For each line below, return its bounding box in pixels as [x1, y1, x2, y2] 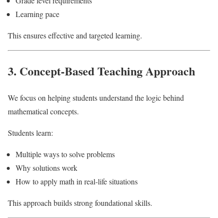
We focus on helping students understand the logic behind [8, 92, 184, 103]
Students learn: [8, 127, 53, 138]
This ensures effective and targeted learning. [8, 30, 142, 40]
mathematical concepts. [8, 106, 79, 116]
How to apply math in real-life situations [16, 176, 138, 186]
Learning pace [16, 8, 59, 19]
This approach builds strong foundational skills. [8, 197, 152, 208]
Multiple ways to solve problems [16, 148, 115, 159]
